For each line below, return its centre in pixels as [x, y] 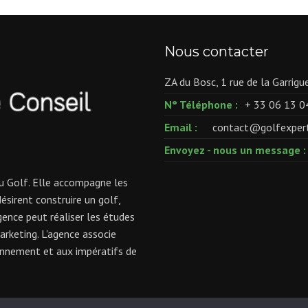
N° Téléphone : [201, 104]
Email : [181, 127]
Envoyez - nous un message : [235, 150]
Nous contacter [217, 52]
